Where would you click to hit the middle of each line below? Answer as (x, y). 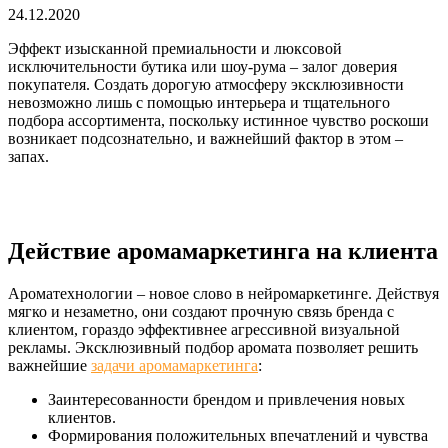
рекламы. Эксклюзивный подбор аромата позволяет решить (213, 347)
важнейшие (49, 365)
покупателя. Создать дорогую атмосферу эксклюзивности (206, 84)
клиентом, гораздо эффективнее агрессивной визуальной (204, 329)
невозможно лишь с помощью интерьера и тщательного (199, 102)
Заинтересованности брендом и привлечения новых (226, 399)
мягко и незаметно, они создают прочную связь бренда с (201, 311)
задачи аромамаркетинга (174, 365)
